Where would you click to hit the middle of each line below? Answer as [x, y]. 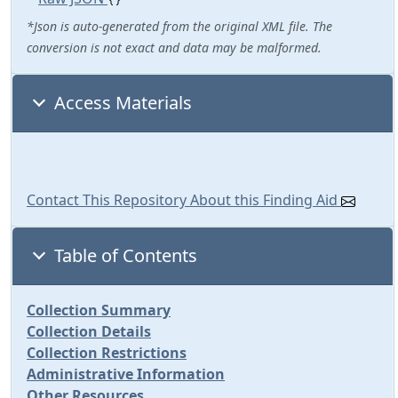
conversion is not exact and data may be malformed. [174, 48]
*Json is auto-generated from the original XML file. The [179, 26]
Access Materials [123, 103]
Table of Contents [126, 255]
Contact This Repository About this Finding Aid [184, 200]
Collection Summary [99, 310]
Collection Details [89, 331]
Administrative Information [126, 374]
